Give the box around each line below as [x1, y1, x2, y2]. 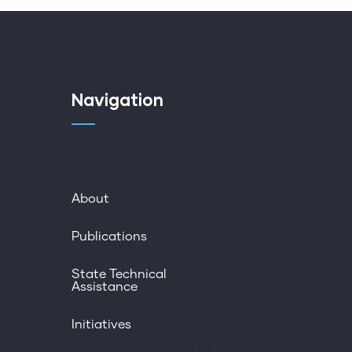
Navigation [71, 89, 163, 110]
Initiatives [71, 318, 131, 331]
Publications [71, 230, 147, 243]
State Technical [71, 268, 167, 280]
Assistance [71, 280, 137, 293]
